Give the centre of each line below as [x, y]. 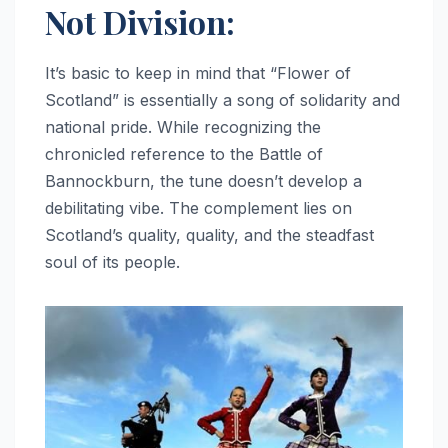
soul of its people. [112, 261]
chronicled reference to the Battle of [184, 153]
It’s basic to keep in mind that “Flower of [198, 72]
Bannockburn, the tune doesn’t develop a [203, 180]
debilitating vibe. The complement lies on [198, 207]
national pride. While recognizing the [183, 126]
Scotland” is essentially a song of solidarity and [222, 99]
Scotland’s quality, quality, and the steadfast [209, 234]
